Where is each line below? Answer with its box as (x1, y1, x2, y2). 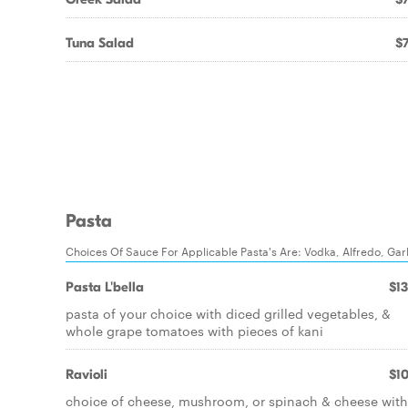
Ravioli (66, 366, 107, 382)
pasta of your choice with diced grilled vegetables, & (66, 304, 391, 322)
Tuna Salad (66, 35, 134, 51)
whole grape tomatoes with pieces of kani (66, 321, 323, 340)
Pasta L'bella (66, 279, 144, 295)
